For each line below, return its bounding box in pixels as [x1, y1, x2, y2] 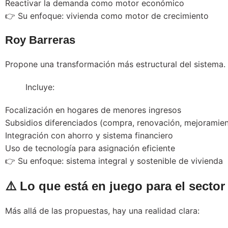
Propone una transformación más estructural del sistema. [5, 59, 225, 69]
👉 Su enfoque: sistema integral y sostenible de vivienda [5, 155, 223, 166]
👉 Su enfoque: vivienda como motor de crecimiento [5, 10, 209, 21]
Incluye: [25, 81, 54, 92]
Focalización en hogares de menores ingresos [5, 104, 181, 115]
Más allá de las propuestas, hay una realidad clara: [5, 205, 199, 216]
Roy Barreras [5, 33, 75, 46]
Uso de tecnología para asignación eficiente [5, 142, 175, 153]
